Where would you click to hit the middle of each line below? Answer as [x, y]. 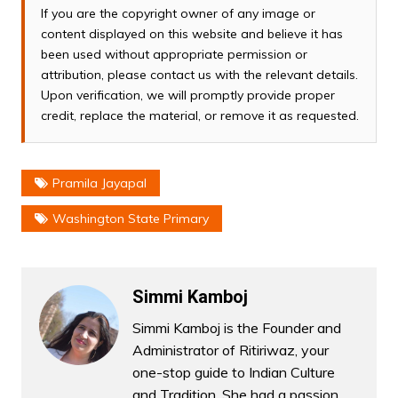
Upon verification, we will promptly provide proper [187, 95]
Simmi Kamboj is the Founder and [236, 327]
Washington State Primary [130, 218]
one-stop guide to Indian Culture [233, 372]
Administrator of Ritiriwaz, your [230, 350]
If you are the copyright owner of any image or [178, 13]
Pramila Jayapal [99, 183]
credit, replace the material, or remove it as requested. [199, 115]
